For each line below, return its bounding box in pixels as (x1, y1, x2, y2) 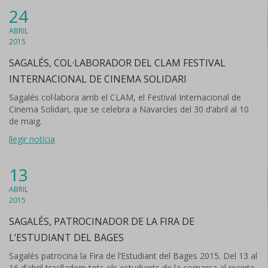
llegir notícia (9, 133, 55, 145)
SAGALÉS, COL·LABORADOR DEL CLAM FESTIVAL (9, 56, 226, 69)
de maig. (9, 115, 42, 127)
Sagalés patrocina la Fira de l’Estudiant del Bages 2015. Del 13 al (9, 250, 257, 261)
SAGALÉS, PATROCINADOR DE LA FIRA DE (9, 215, 194, 228)
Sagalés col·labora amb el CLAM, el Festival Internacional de (9, 92, 241, 103)
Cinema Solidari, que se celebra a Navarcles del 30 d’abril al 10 (9, 103, 249, 115)
